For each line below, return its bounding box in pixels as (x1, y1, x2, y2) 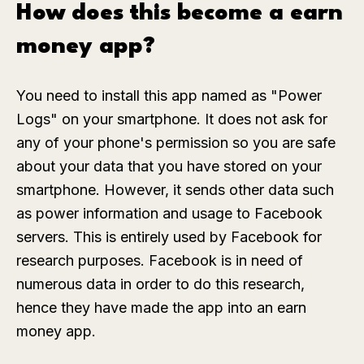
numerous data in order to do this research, (16, 275, 305, 292)
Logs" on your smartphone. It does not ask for (16, 110, 327, 128)
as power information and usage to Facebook (16, 204, 323, 222)
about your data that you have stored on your (16, 157, 322, 175)
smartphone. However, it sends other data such (16, 180, 334, 198)
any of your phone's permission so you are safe (16, 133, 336, 151)
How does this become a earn (16, 2, 343, 25)
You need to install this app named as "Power (16, 86, 322, 104)
